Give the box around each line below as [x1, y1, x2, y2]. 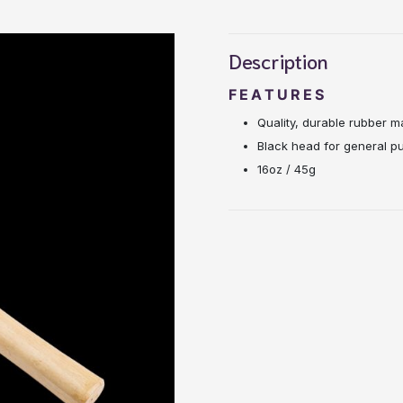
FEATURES [228, 85, 327, 103]
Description [228, 48, 328, 73]
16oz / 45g [257, 162, 316, 176]
